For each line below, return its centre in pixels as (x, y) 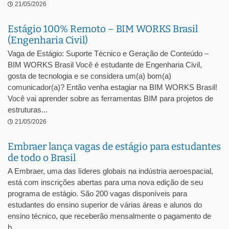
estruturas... (28, 110)
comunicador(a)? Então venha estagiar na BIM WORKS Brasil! (112, 87)
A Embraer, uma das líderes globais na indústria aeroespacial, (110, 171)
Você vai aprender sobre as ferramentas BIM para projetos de (110, 98)
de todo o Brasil (42, 158)
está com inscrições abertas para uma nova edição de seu (105, 182)
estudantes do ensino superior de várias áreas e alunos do (105, 205)
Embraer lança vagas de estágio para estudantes (114, 146)
